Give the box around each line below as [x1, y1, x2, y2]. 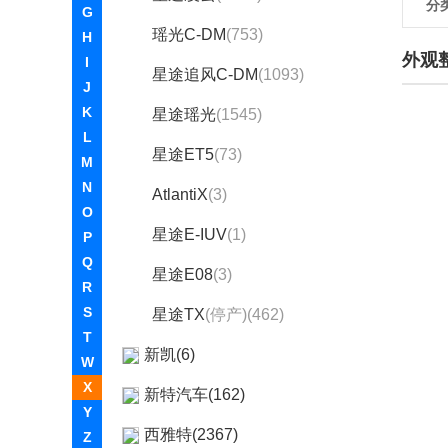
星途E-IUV [152, 226, 227, 243]
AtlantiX [152, 186, 208, 203]
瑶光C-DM [152, 26, 226, 43]
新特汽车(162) [144, 386, 245, 403]
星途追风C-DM [152, 66, 258, 83]
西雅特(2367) [144, 426, 238, 443]
